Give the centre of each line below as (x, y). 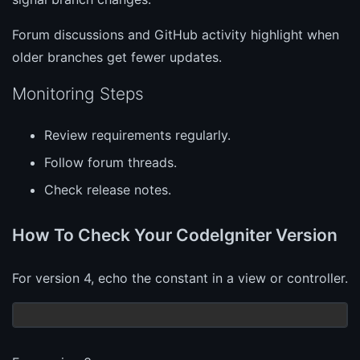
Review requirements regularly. (137, 135)
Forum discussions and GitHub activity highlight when (176, 35)
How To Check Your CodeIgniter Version (175, 235)
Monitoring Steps (78, 94)
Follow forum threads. (110, 163)
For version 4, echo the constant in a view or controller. (180, 278)
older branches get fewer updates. (117, 57)
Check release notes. (108, 190)
